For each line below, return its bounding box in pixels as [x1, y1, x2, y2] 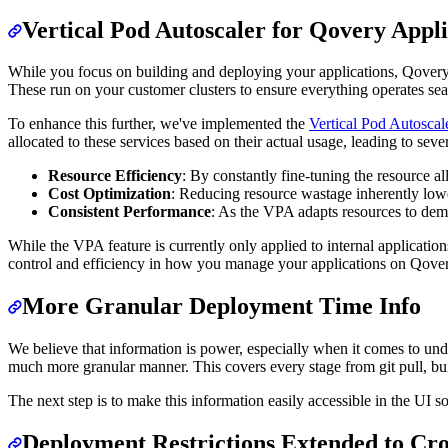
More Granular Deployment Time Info [22, 293, 421, 320]
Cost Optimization [48, 185, 171, 203]
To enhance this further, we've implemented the [8, 115, 309, 133]
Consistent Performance [48, 203, 211, 221]
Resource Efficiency [48, 167, 182, 185]
